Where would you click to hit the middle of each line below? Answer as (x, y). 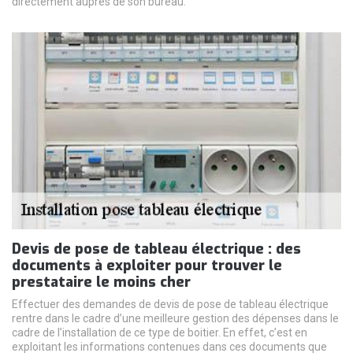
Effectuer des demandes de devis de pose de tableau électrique (170, 305)
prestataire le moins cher (101, 282)
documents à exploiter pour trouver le (147, 266)
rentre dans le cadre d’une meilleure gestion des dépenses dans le (175, 319)
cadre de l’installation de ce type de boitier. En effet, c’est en (160, 333)
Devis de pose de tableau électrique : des (156, 249)
